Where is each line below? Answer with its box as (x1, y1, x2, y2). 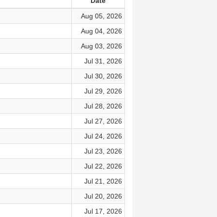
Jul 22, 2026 (84, 162, 122, 170)
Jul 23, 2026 (84, 147, 122, 155)
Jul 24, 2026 (84, 132, 122, 140)
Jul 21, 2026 (84, 177, 122, 185)
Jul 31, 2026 (84, 57, 122, 65)
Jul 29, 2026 (84, 87, 122, 95)
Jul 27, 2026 (84, 117, 122, 125)
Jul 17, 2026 (84, 207, 122, 215)
